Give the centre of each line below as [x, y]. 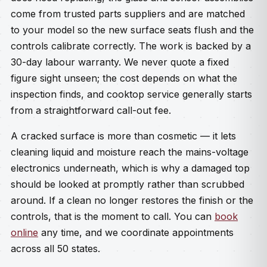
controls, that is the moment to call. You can [113, 216]
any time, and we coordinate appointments [136, 232]
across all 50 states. [55, 249]
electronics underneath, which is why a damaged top [130, 168]
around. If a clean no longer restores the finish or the [132, 200]
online [24, 232]
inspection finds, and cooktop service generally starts [131, 94]
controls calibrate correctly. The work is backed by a [131, 46]
